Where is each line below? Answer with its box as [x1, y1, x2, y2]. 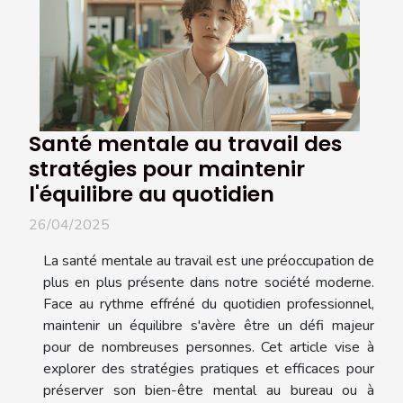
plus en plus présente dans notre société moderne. [43, 272, 374, 292]
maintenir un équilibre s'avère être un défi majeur [43, 315, 374, 336]
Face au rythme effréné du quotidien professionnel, [43, 293, 374, 314]
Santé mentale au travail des [29, 128, 342, 158]
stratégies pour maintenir [29, 153, 305, 184]
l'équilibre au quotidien [29, 178, 274, 209]
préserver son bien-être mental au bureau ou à [43, 380, 374, 400]
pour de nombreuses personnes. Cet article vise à [43, 336, 374, 357]
